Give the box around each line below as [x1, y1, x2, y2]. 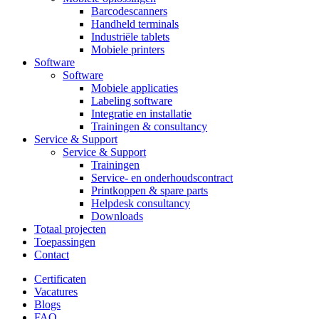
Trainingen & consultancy [91, 120, 207, 132]
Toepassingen [34, 236, 95, 248]
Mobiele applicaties [91, 82, 178, 94]
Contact [34, 249, 69, 261]
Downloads [91, 210, 143, 222]
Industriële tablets [91, 31, 169, 43]
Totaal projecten [34, 223, 106, 235]
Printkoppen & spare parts [91, 184, 208, 197]
